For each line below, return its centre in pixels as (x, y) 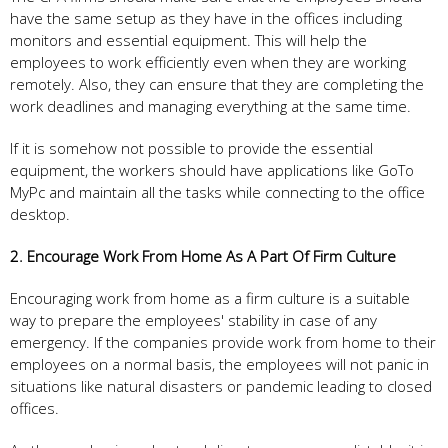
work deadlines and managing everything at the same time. (212, 105)
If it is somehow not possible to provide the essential (191, 147)
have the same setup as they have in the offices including (206, 17)
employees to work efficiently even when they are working (208, 61)
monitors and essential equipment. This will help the (188, 39)
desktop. (42, 213)
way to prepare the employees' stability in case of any (193, 319)
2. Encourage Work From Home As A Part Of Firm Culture (203, 255)
